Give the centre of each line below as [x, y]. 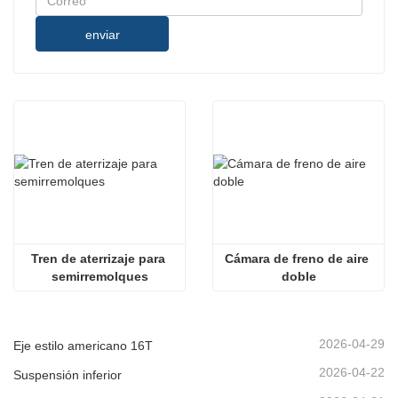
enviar [102, 35]
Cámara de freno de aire [297, 259]
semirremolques [99, 277]
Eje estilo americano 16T [83, 346]
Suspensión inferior [68, 374]
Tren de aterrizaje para [98, 259]
